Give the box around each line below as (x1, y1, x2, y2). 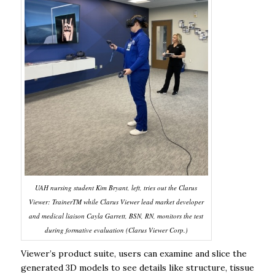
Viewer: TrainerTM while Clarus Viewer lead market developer (28, 197, 204, 207)
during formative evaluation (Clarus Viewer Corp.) (44, 225, 188, 235)
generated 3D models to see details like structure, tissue (20, 262, 254, 274)
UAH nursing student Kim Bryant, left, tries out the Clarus (35, 183, 198, 193)
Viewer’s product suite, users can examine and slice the (20, 248, 247, 260)
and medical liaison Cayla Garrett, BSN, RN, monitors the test (29, 211, 204, 221)
